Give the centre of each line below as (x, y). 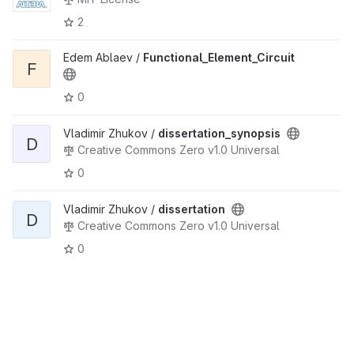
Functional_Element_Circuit (219, 57)
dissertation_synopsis (219, 133)
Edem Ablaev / (103, 57)
